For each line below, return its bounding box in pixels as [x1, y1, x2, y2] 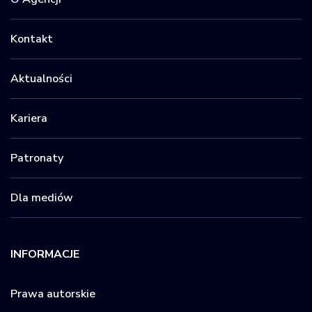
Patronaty [10, 150, 63, 166]
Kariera [10, 110, 47, 126]
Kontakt [10, 31, 53, 47]
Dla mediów [10, 189, 73, 205]
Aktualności [10, 70, 72, 86]
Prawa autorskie [10, 286, 95, 302]
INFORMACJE [10, 246, 79, 262]
